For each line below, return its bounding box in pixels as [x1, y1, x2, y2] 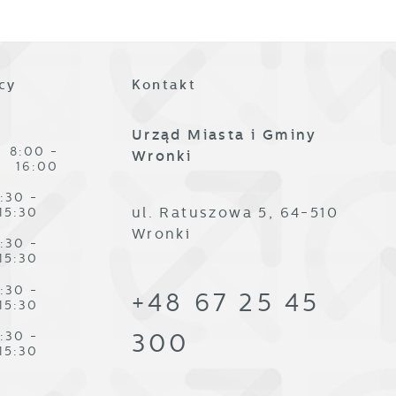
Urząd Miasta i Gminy [131, 126, 317, 143]
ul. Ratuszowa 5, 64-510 [131, 204, 339, 222]
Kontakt [131, 77, 196, 94]
